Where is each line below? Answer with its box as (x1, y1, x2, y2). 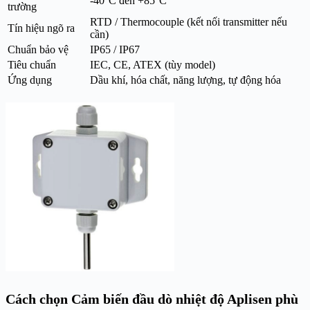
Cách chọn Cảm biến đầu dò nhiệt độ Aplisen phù (6, 291, 298, 307)
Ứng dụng (8, 73, 52, 86)
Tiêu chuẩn (8, 58, 56, 71)
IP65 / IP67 (90, 43, 140, 55)
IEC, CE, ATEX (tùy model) (90, 58, 215, 71)
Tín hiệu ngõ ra (8, 21, 75, 34)
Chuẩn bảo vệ (8, 43, 69, 55)
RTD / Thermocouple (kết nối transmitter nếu (90, 15, 287, 28)
